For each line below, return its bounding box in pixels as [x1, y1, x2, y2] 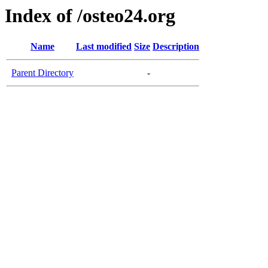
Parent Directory [11, 68, 74, 78]
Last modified [76, 41, 132, 52]
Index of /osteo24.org [5, 5, 175, 26]
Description [153, 41, 199, 52]
